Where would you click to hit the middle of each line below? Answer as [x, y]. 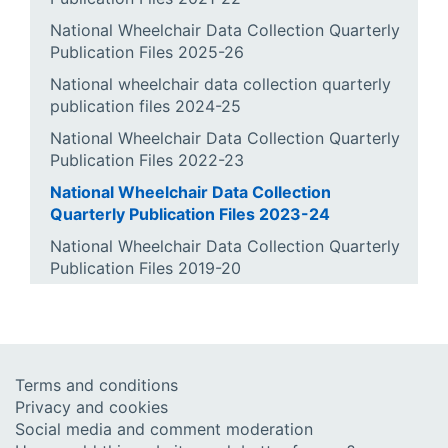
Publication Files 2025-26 [147, 52]
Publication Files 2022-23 [147, 160]
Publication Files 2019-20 [145, 268]
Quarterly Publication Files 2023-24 [190, 214]
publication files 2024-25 [145, 106]
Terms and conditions [96, 385]
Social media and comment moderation [164, 429]
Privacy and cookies [91, 407]
